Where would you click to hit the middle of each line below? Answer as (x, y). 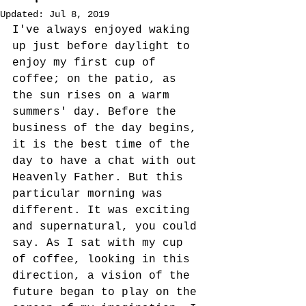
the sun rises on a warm (94, 96)
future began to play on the (108, 292)
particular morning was (91, 194)
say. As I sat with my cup (101, 243)
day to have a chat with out (108, 161)
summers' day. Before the (98, 112)
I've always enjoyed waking (105, 30)
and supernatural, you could (108, 227)
